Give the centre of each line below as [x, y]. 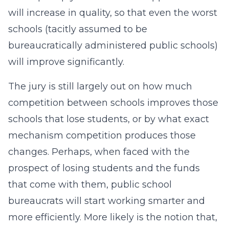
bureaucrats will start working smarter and [107, 201]
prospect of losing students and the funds [104, 168]
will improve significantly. [66, 62]
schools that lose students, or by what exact [109, 119]
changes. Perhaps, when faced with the [99, 152]
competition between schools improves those [113, 103]
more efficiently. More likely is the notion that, [113, 217]
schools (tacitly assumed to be [78, 29]
